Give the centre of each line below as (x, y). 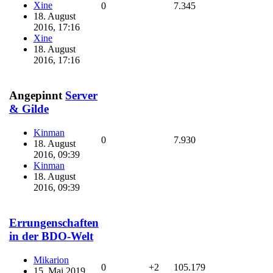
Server (81, 96)
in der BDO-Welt (51, 236)
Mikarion (51, 260)
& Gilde (29, 109)
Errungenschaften (54, 223)
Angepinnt (36, 96)
